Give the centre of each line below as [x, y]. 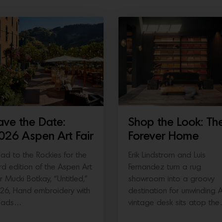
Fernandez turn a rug [165, 167]
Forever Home [164, 137]
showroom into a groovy [171, 179]
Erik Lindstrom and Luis [167, 155]
